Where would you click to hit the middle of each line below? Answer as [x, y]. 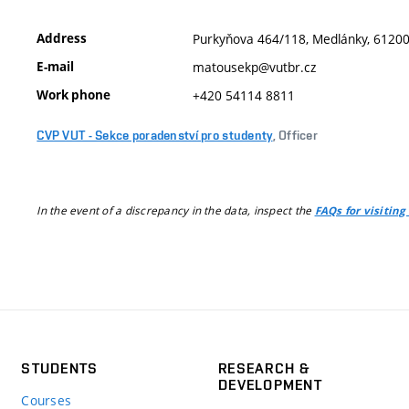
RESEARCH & [264, 368]
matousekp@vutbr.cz [255, 67]
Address [62, 38]
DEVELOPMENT [270, 385]
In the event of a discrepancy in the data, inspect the [176, 210]
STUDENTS [60, 368]
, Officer [295, 135]
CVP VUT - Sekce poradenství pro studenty [155, 135]
